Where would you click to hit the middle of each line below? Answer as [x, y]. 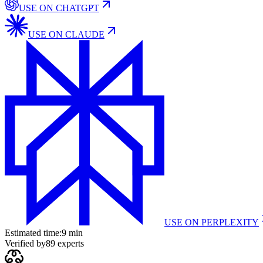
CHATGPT [77, 8]
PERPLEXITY [230, 222]
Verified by [25, 244]
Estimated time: [33, 233]
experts [70, 244]
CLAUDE [85, 35]
